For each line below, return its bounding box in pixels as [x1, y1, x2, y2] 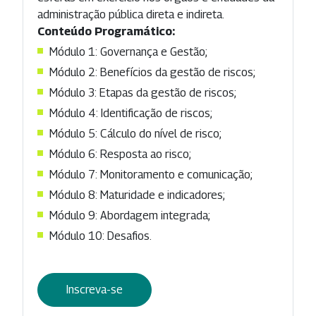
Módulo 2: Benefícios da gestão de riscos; [49, 65, 255, 79]
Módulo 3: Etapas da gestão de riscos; [49, 85, 236, 99]
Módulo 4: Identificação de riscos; [49, 106, 212, 120]
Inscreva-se [66, 282, 123, 296]
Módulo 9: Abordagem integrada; [49, 208, 210, 222]
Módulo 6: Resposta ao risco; [49, 147, 191, 161]
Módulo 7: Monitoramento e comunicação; [49, 167, 253, 181]
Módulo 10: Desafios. [49, 229, 152, 243]
